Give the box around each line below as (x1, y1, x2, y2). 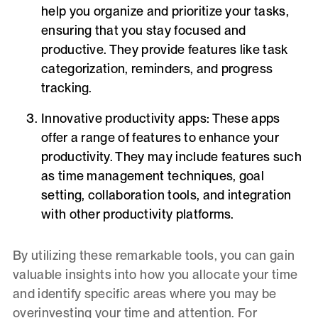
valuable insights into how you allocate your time (12, 266, 298, 282)
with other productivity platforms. (40, 207, 234, 222)
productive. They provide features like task (40, 42, 288, 57)
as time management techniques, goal (40, 168, 265, 184)
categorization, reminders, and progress (40, 61, 273, 77)
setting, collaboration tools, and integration (40, 187, 292, 203)
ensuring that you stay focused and (40, 23, 246, 38)
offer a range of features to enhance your (40, 130, 280, 146)
